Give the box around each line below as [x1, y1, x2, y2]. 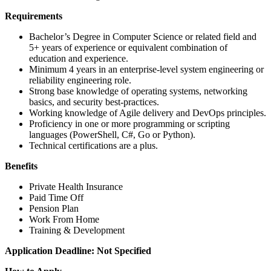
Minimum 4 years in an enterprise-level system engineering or [29, 64, 264, 74]
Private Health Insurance [29, 181, 123, 192]
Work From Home [29, 214, 99, 224]
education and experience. [29, 53, 128, 64]
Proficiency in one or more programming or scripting [29, 118, 230, 129]
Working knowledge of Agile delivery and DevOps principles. [29, 107, 266, 118]
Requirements [5, 10, 62, 21]
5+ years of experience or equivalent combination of [29, 42, 227, 53]
